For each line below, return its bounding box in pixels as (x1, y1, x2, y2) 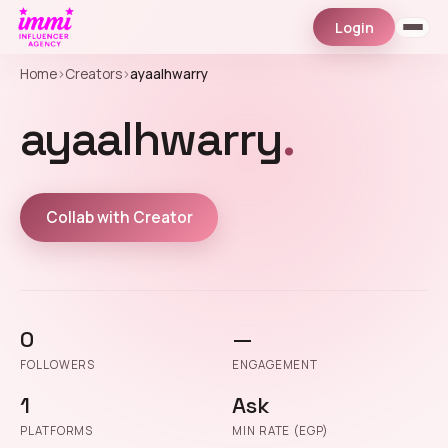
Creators (65, 65, 122, 83)
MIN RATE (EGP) (232, 423, 329, 439)
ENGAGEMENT (232, 357, 319, 373)
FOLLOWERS (20, 357, 96, 373)
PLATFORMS (20, 423, 94, 439)
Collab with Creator (45, 206, 193, 228)
